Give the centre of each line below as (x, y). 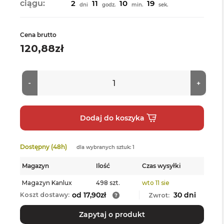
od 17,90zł (89, 195)
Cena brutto (38, 35)
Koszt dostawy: (45, 195)
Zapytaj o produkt (112, 214)
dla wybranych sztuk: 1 (105, 147)
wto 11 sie (156, 183)
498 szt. (108, 183)
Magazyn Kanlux (47, 183)
